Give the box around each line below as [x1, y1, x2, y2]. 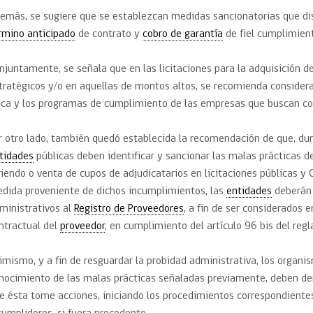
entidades [226, 186, 272, 198]
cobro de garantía [143, 29, 224, 41]
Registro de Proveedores [74, 203, 184, 215]
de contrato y [75, 29, 143, 41]
